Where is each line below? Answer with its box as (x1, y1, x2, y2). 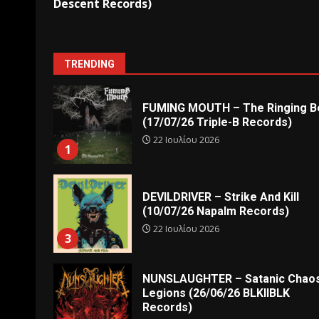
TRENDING (64, 58, 115, 70)
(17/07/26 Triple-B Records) (142, 115, 292, 130)
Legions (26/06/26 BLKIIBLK (142, 286, 290, 300)
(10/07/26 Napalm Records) (142, 204, 289, 219)
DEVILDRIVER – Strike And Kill (142, 190, 299, 204)
